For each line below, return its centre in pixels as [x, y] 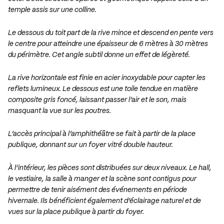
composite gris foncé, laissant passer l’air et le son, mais [97, 100]
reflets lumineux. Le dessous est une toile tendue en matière [103, 89]
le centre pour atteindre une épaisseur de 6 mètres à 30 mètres [108, 44]
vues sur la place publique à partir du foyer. [76, 212]
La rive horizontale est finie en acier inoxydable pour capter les [107, 78]
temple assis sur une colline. [52, 10]
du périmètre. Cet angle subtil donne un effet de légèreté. [99, 55]
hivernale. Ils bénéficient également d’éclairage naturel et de [104, 201]
